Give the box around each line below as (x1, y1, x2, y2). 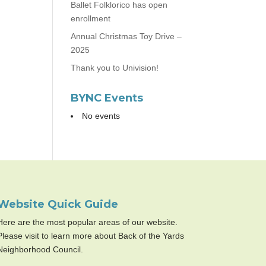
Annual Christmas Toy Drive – (71, 31, 182, 41)
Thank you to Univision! (71, 63, 159, 72)
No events (82, 111, 121, 121)
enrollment (71, 14, 111, 23)
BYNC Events (71, 91, 144, 104)
